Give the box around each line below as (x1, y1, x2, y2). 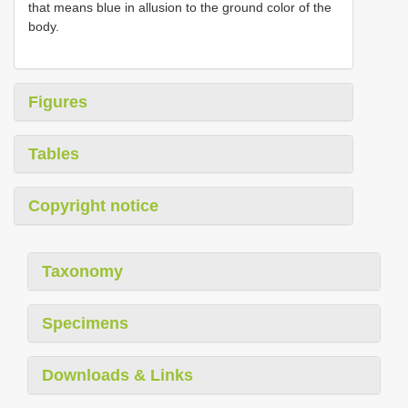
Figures (28, 92, 87, 111)
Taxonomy (42, 261, 123, 280)
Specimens (42, 313, 128, 332)
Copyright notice (28, 196, 158, 215)
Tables (28, 144, 79, 163)
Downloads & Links (42, 365, 193, 384)
